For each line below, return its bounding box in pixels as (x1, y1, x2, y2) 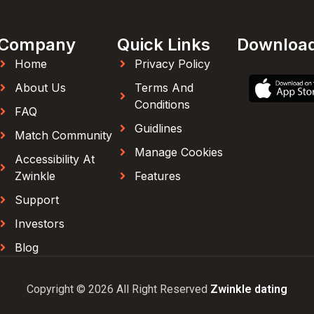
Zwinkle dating (210, 282, 287, 296)
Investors (15, 217, 64, 231)
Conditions (135, 97, 190, 111)
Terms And (135, 81, 193, 95)
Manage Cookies (135, 145, 223, 159)
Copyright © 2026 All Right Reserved (27, 282, 210, 296)
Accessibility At (15, 152, 95, 166)
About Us (15, 81, 66, 95)
